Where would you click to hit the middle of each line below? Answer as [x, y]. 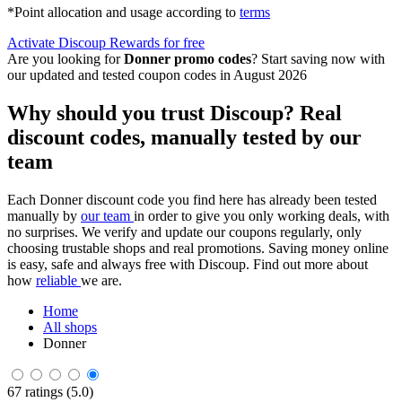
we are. [101, 280]
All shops [70, 327]
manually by [44, 216]
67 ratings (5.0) [50, 392]
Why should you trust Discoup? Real [175, 114]
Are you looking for [66, 59]
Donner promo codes [188, 59]
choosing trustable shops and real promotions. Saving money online [198, 248]
